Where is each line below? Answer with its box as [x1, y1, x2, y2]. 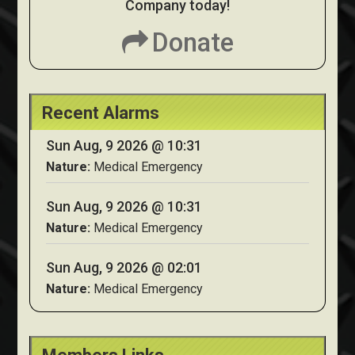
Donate [151, 27, 234, 59]
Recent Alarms [42, 103, 160, 124]
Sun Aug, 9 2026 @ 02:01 [46, 259, 203, 277]
